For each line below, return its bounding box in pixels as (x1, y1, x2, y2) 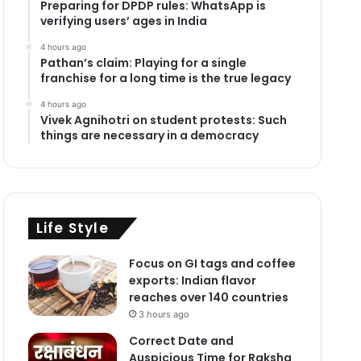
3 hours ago (138, 308, 189, 320)
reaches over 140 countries (128, 288, 288, 305)
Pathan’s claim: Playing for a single (39, 54, 247, 71)
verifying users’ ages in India (39, 12, 207, 29)
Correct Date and (128, 332, 234, 349)
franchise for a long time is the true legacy (39, 69, 291, 86)
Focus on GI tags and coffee (128, 255, 296, 272)
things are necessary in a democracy (39, 127, 259, 143)
